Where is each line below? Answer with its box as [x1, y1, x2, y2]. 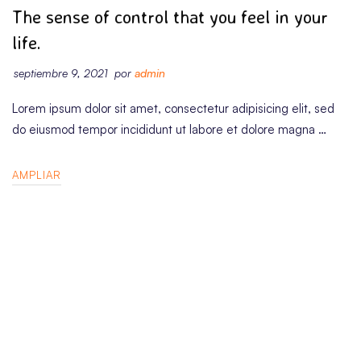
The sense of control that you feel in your [12, 5, 328, 27]
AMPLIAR [12, 168, 61, 181]
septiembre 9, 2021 [14, 65, 108, 80]
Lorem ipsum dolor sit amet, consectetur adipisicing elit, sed [12, 100, 334, 116]
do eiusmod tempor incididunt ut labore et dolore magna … [12, 121, 326, 137]
